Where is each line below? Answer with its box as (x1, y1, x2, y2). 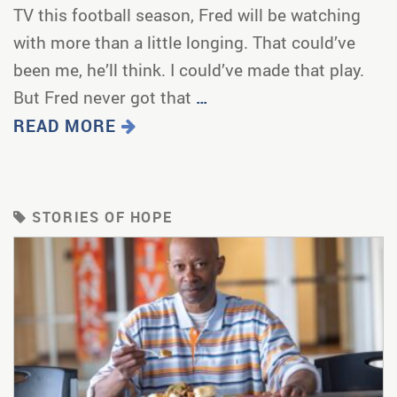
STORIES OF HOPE (27, 206, 173, 227)
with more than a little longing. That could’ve (13, 30, 355, 53)
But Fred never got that (13, 85, 196, 108)
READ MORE (13, 113, 121, 137)
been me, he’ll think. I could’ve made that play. (13, 58, 369, 81)
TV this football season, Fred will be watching (13, 3, 361, 26)
